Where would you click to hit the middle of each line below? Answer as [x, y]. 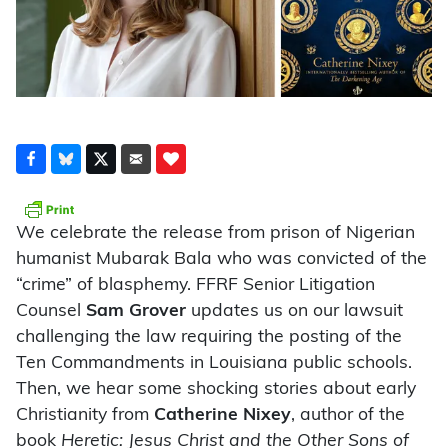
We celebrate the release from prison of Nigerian [215, 233]
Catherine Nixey [222, 415]
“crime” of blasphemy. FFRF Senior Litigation [195, 285]
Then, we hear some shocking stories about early [216, 389]
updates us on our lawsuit [294, 311]
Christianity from [85, 415]
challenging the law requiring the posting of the [209, 337]
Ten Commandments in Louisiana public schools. [214, 363]
